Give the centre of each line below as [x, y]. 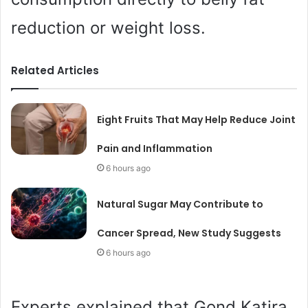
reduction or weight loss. [108, 27]
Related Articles [55, 70]
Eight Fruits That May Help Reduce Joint [197, 119]
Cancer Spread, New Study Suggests [189, 233]
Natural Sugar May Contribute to [180, 204]
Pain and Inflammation [155, 148]
